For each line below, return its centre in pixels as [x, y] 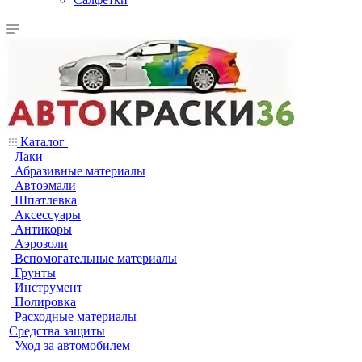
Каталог [42, 142]
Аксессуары [48, 215]
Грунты [35, 273]
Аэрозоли [41, 244]
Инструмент [48, 287]
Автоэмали [45, 185]
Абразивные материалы [80, 171]
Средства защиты [57, 331]
